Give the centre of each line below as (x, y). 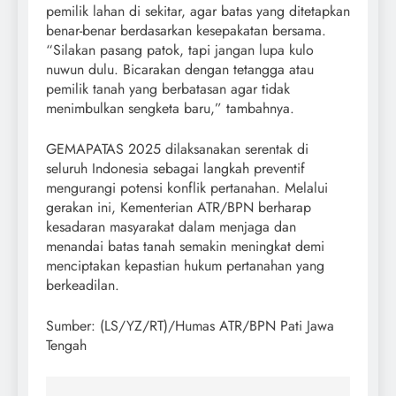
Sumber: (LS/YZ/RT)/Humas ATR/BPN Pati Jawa (190, 325)
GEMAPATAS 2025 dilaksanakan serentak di (177, 148)
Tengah (66, 345)
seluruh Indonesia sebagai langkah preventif (175, 168)
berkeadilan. (83, 285)
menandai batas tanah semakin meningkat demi (185, 246)
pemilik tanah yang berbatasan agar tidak (168, 88)
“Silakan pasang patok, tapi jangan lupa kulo (180, 49)
